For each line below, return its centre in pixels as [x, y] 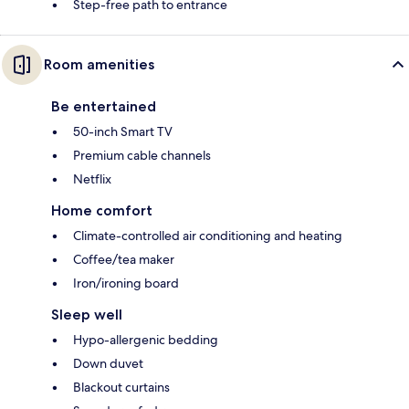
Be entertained [104, 106]
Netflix [92, 178]
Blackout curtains [121, 387]
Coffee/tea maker [124, 259]
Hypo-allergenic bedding [146, 339]
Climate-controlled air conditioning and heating [208, 235]
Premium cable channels [142, 155]
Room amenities [99, 64]
